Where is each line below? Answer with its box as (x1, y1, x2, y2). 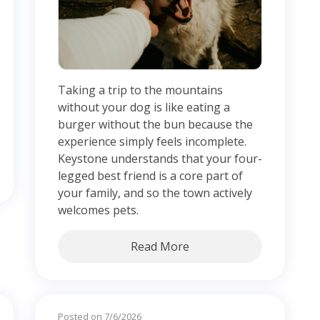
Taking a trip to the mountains (58, 82, 223, 99)
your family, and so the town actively (58, 185, 252, 201)
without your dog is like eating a (58, 99, 230, 116)
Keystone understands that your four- (58, 151, 262, 167)
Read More (131, 239, 189, 255)
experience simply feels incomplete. (58, 134, 246, 150)
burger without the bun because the (58, 116, 253, 133)
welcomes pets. (58, 202, 139, 219)
